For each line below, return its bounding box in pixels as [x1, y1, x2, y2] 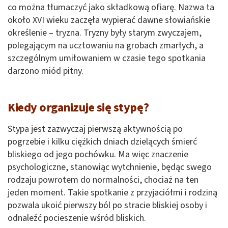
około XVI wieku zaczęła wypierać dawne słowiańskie [8, 14, 210, 27]
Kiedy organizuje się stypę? [8, 99, 149, 117]
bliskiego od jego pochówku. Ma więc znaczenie [8, 148, 188, 161]
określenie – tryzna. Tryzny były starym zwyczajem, [8, 26, 202, 40]
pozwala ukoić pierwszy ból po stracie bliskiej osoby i [8, 199, 207, 212]
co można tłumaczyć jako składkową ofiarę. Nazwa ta [8, 1, 214, 14]
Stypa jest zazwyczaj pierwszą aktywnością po [8, 123, 183, 136]
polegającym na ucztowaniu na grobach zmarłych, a [8, 39, 204, 52]
